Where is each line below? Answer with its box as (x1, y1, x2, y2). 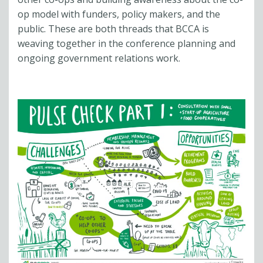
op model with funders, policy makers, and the (18, 8, 220, 21)
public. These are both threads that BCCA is (18, 22, 209, 35)
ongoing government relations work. (18, 52, 180, 65)
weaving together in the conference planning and (18, 37, 235, 50)
